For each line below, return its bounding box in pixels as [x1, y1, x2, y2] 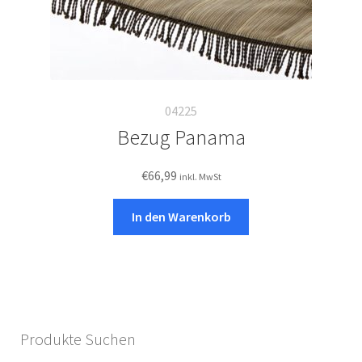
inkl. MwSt [179, 170, 221, 183]
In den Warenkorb [131, 208, 231, 225]
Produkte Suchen [20, 329, 136, 350]
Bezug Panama [116, 124, 246, 151]
